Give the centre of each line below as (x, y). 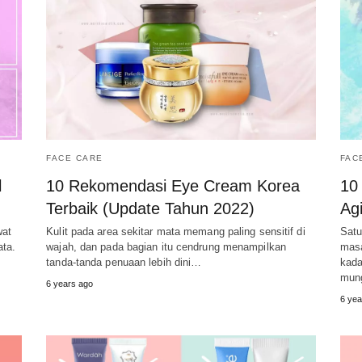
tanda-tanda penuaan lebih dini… (124, 263)
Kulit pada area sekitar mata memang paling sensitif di (176, 232)
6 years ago (70, 284)
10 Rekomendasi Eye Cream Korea (173, 186)
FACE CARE (75, 158)
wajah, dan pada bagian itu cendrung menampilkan (166, 247)
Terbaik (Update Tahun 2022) (151, 209)
